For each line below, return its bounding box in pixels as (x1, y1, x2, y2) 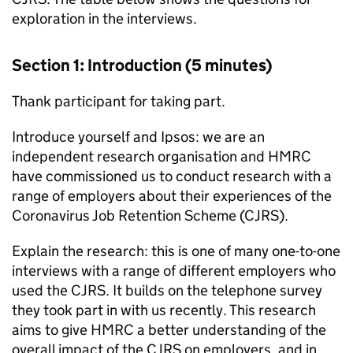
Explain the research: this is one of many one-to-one (12, 242, 340, 260)
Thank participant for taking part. (12, 92, 225, 110)
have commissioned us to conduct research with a (12, 167, 332, 185)
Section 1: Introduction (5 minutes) (12, 55, 272, 76)
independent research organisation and (12, 147, 268, 165)
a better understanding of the (134, 321, 326, 339)
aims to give (12, 321, 91, 339)
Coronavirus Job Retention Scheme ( (12, 206, 244, 225)
